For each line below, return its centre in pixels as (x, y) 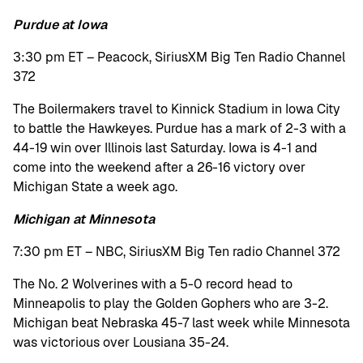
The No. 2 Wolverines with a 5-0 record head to (153, 284)
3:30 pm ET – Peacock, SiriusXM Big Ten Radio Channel (179, 57)
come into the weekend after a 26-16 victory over (159, 167)
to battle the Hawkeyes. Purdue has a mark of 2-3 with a (179, 128)
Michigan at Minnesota (84, 219)
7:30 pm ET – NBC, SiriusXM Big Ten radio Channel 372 (177, 252)
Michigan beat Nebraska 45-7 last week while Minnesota (181, 323)
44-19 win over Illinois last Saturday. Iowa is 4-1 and (165, 148)
